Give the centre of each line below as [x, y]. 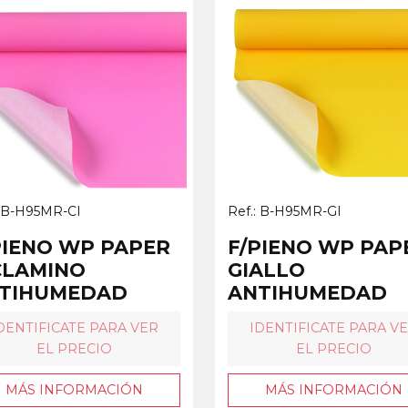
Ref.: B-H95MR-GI [285, 211]
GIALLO [266, 270]
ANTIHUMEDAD [307, 292]
